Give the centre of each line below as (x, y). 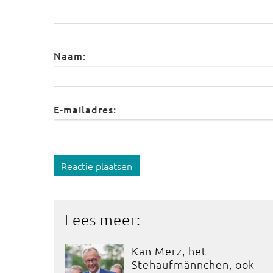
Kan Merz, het (169, 251)
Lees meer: (103, 219)
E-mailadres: (85, 109)
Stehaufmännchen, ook (193, 264)
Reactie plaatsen (97, 166)
